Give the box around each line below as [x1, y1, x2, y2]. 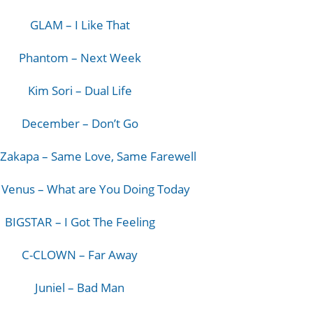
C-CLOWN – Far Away [22, 247, 138, 263]
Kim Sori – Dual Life [27, 82, 132, 99]
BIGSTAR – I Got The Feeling [4, 214, 155, 230]
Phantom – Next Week [18, 50, 141, 66]
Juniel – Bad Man [35, 279, 125, 296]
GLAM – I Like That [29, 17, 130, 33]
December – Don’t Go [21, 115, 138, 131]
